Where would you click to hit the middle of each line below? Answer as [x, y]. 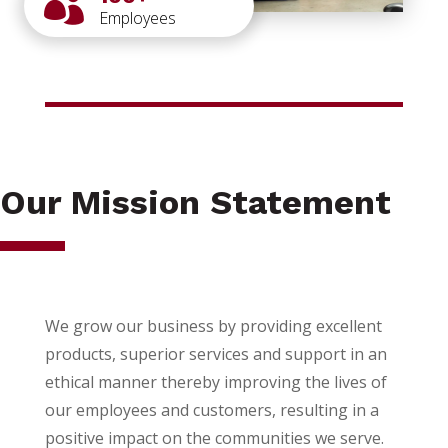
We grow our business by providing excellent [213, 326]
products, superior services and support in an [215, 354]
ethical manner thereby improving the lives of [215, 382]
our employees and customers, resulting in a [211, 410]
